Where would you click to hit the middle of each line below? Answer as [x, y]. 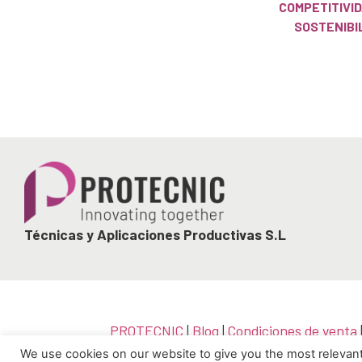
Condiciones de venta [293, 330]
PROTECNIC [147, 330]
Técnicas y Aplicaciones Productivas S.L [155, 234]
